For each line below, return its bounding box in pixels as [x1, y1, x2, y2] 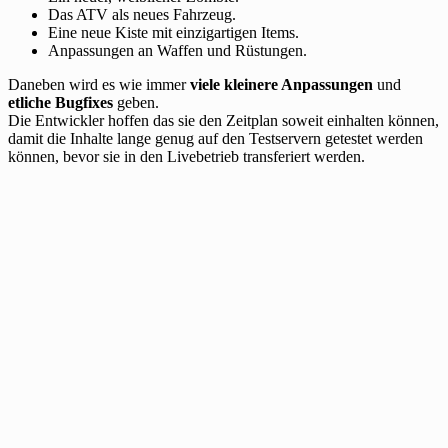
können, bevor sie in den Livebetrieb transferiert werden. [8, 147, 365, 165]
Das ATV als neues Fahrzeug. [48, 5, 236, 23]
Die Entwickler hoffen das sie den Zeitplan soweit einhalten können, [8, 111, 439, 129]
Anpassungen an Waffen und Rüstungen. [48, 41, 307, 59]
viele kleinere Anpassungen [190, 75, 373, 93]
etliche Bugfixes [8, 93, 113, 111]
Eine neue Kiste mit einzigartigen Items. [48, 23, 299, 41]
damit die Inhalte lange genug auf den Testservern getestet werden [8, 129, 423, 147]
